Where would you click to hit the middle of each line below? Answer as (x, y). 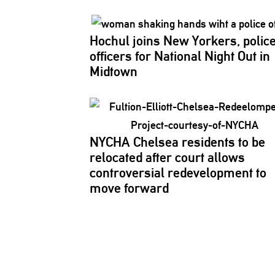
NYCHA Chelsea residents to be (177, 142)
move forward (129, 188)
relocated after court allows (167, 157)
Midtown (114, 71)
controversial (127, 172)
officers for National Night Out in (180, 56)
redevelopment (210, 172)
